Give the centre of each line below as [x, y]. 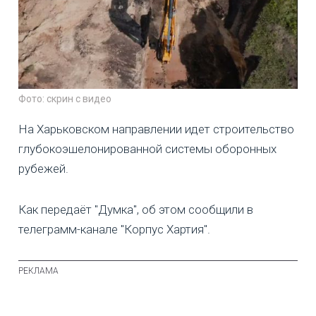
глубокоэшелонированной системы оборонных [147, 149]
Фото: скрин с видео [65, 99]
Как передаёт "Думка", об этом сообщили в [136, 210]
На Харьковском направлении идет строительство [156, 129]
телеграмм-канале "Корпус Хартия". [114, 230]
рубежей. [43, 169]
